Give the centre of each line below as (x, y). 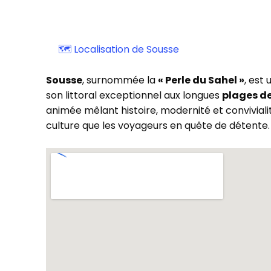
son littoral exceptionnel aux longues (134, 95)
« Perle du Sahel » (201, 80)
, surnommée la (120, 80)
